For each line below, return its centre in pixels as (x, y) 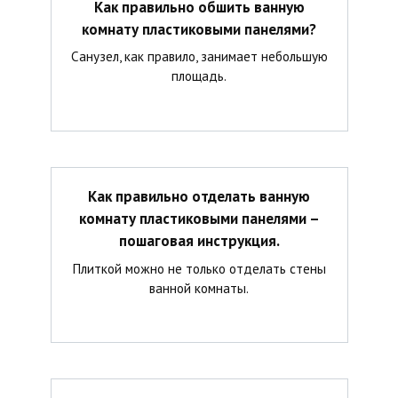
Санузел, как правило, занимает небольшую (199, 56)
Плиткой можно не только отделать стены (199, 268)
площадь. (199, 76)
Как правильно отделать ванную (199, 196)
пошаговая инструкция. (199, 240)
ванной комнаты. (199, 287)
